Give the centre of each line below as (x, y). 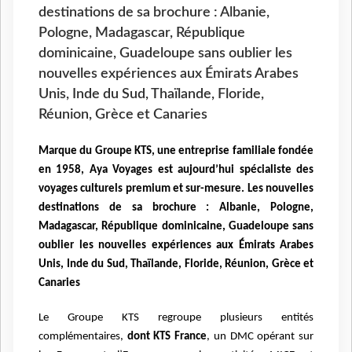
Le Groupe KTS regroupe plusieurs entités (176, 318)
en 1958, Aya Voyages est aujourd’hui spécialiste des (176, 170)
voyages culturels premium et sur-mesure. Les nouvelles (176, 189)
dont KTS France (167, 337)
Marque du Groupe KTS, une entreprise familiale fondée (176, 152)
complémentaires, (83, 337)
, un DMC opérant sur (260, 337)
